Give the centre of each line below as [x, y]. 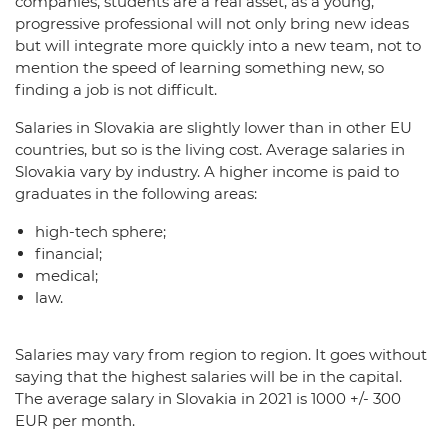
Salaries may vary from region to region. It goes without [221, 354]
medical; [66, 275]
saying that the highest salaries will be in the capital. [208, 376]
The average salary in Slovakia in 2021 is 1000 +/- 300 [208, 398]
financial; [68, 253]
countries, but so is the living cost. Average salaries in [210, 149]
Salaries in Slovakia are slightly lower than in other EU [213, 127]
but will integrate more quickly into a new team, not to [218, 45]
